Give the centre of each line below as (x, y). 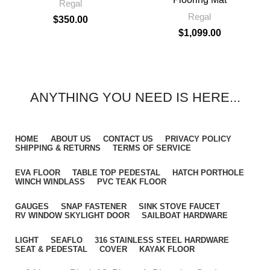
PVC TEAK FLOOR (132, 182)
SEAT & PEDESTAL (51, 249)
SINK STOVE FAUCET (179, 206)
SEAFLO (67, 240)
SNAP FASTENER (94, 206)
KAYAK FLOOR (167, 249)
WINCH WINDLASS (50, 182)
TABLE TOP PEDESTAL (116, 173)
